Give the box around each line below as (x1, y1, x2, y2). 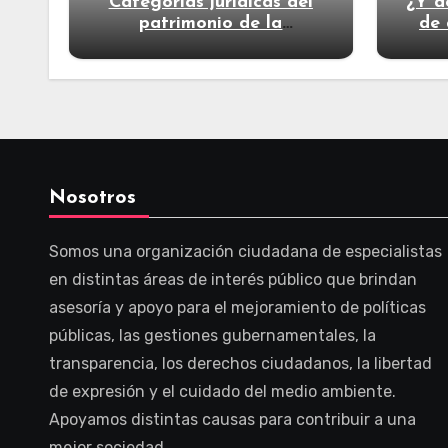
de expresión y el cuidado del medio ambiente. (49, 382, 396, 401)
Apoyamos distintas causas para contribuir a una (49, 410, 416, 429)
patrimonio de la (139, 14, 283, 33)
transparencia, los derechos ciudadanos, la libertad (49, 354, 432, 373)
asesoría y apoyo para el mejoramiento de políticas (49, 298, 426, 317)
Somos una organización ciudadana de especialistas (49, 242, 442, 261)
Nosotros (49, 188, 136, 208)
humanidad (163, 35, 258, 54)
